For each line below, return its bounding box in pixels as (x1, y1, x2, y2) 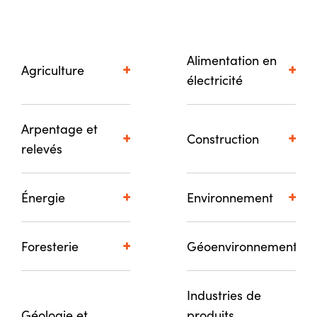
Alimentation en (187, 51, 277, 69)
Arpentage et (21, 120, 98, 137)
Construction (187, 129, 259, 147)
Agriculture (21, 61, 84, 79)
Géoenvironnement (187, 237, 297, 255)
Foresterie (21, 237, 79, 255)
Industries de (187, 286, 261, 304)
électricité (187, 71, 243, 88)
